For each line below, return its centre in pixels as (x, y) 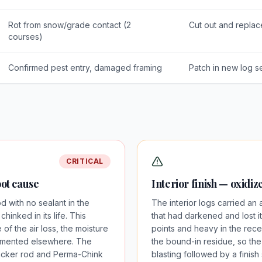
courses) (25, 37)
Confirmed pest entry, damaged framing (85, 68)
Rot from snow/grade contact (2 (70, 25)
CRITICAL (85, 161)
